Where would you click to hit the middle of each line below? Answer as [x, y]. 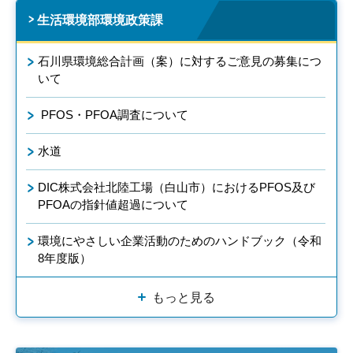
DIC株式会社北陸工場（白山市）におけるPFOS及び [176, 188]
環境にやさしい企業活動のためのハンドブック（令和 [180, 241]
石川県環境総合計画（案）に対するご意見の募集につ [180, 61]
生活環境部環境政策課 [100, 20]
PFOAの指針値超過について [113, 205]
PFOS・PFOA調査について [113, 115]
